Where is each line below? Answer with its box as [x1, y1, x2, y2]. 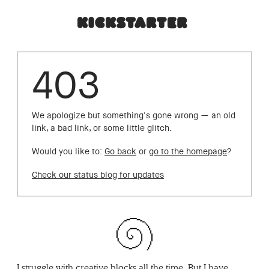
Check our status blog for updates [32, 169, 164, 181]
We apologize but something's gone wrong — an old [32, 109, 235, 121]
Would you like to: [32, 145, 104, 157]
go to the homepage [149, 145, 227, 157]
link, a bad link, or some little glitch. [32, 122, 172, 134]
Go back [104, 145, 136, 157]
